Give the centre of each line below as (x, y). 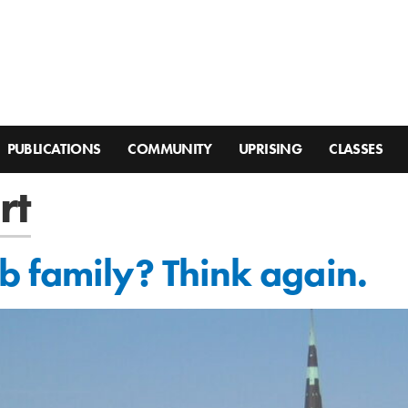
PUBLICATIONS (54, 149)
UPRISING (270, 149)
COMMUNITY (170, 149)
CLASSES (356, 149)
